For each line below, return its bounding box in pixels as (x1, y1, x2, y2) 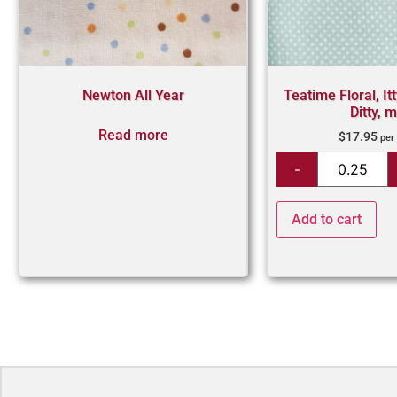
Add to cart (292, 211, 362, 229)
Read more (97, 127, 168, 144)
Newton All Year (82, 87, 184, 105)
